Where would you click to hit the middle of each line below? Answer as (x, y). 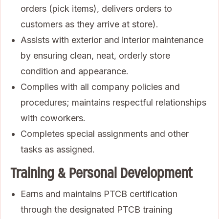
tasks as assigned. (58, 149)
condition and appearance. (75, 71)
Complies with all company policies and (100, 87)
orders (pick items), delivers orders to (96, 8)
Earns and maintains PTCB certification (99, 194)
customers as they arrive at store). (89, 24)
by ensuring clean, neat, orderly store (95, 55)
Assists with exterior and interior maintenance (112, 40)
